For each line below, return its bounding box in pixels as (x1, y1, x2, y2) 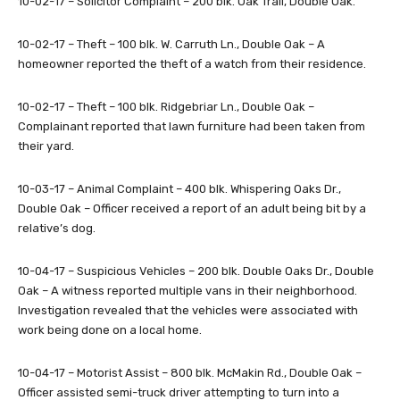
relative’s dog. (18, 221, 96, 236)
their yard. (18, 139, 74, 154)
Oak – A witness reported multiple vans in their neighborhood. (18, 284, 360, 298)
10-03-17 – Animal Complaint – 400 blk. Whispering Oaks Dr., (18, 182, 341, 196)
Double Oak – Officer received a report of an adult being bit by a (18, 202, 366, 216)
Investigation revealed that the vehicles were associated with (18, 304, 358, 318)
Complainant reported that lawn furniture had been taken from (18, 120, 365, 134)
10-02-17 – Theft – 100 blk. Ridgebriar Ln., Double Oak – (18, 100, 314, 114)
